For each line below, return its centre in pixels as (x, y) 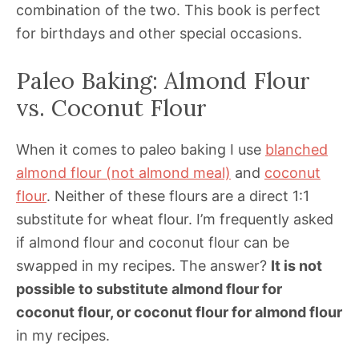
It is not (296, 266)
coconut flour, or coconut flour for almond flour (179, 313)
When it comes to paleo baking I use (141, 150)
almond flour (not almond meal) (123, 173)
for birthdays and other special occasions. (159, 34)
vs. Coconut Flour (111, 108)
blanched (296, 150)
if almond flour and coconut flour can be (153, 243)
